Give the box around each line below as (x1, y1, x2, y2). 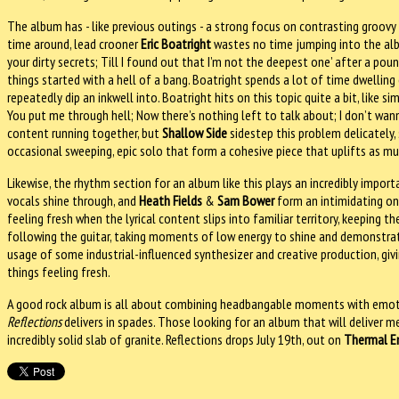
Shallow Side (162, 123, 227, 142)
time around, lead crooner (7, 34, 141, 53)
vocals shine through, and (7, 191, 139, 209)
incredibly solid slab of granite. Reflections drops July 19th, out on (7, 330, 344, 348)
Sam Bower (217, 191, 274, 209)
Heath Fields (139, 191, 202, 209)
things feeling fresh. (7, 262, 110, 281)
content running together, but (7, 123, 162, 142)
